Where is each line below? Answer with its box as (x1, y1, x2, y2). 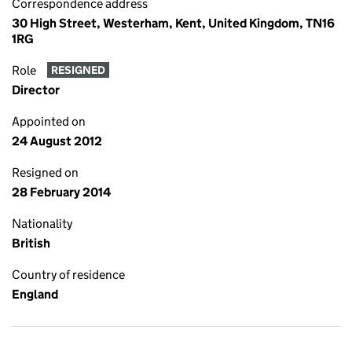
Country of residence (12, 267, 125, 282)
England (12, 287, 58, 302)
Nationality (12, 216, 72, 231)
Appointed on (12, 114, 86, 129)
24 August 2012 (12, 134, 102, 148)
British (12, 236, 50, 251)
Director (12, 82, 60, 97)
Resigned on (12, 165, 79, 180)
